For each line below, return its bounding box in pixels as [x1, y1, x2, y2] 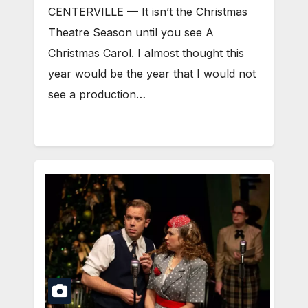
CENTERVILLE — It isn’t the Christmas [48, 5, 247, 19]
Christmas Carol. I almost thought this [48, 46, 244, 60]
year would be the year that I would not [48, 67, 256, 81]
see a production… [48, 87, 146, 102]
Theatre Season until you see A [48, 25, 214, 40]
